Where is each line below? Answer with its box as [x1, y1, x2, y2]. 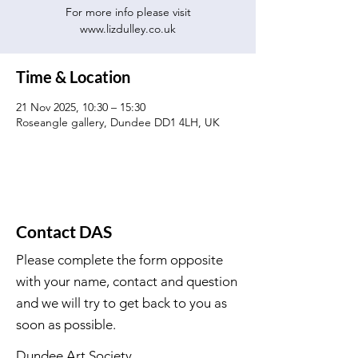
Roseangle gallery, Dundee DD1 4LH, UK [16, 115, 220, 129]
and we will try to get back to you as [16, 295, 227, 311]
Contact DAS [16, 221, 112, 241]
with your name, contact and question [16, 273, 237, 289]
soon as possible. [16, 316, 116, 332]
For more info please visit [65, 5, 191, 19]
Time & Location [16, 67, 130, 86]
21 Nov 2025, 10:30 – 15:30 [16, 100, 145, 114]
